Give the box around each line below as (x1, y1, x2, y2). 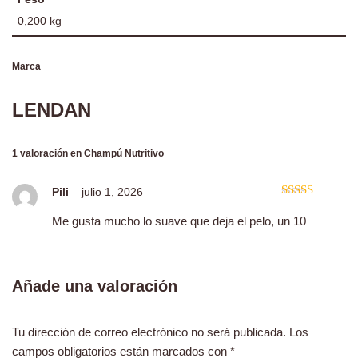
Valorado (281, 201, 326, 214)
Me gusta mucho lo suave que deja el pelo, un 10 (52, 213, 306, 228)
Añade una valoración (12, 276, 177, 295)
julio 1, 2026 (82, 186, 143, 199)
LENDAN (12, 99, 91, 121)
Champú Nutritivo (84, 148, 164, 160)
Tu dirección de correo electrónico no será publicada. (12, 324, 286, 339)
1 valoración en (12, 148, 84, 160)
